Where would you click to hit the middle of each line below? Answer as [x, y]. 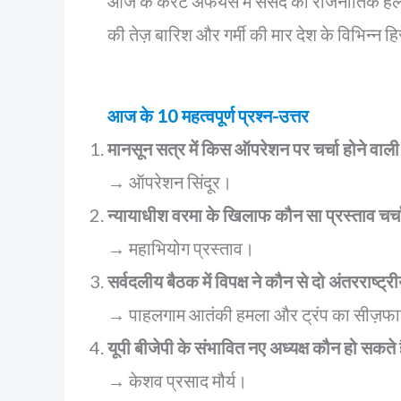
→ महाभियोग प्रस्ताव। [181, 248]
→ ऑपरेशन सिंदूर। [170, 182]
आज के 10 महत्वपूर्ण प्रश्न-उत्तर [208, 115]
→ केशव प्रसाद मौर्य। [177, 380]
